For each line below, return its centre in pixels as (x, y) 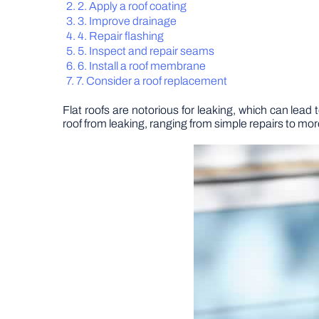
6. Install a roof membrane (142, 66)
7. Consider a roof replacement (152, 81)
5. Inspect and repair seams (146, 51)
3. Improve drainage (127, 21)
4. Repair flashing (121, 36)
